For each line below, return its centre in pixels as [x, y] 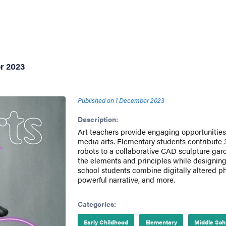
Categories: [97, 204]
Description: [98, 119]
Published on [96, 100]
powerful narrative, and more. [126, 179]
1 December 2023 [140, 100]
